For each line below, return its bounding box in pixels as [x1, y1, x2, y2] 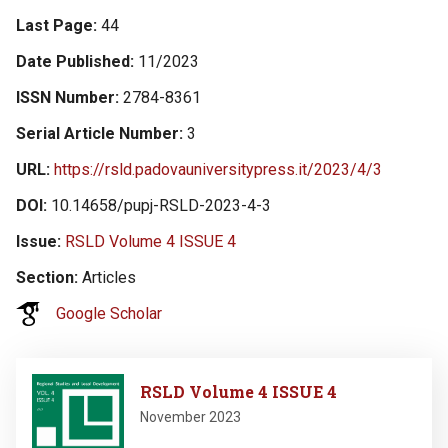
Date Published [16, 52, 130, 71]
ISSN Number [16, 88, 115, 107]
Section [16, 268, 74, 287]
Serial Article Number [16, 124, 179, 143]
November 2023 [140, 409, 241, 426]
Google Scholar [56, 304, 162, 323]
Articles [82, 268, 136, 287]
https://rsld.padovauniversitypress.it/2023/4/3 [54, 160, 382, 179]
